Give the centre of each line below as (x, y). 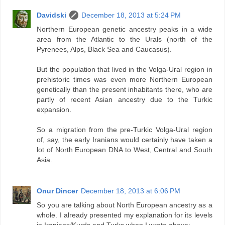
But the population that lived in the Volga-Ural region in (125, 69)
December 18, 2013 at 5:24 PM (131, 15)
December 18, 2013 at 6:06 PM (131, 191)
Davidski (52, 15)
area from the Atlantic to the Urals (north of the (125, 39)
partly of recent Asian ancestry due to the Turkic (125, 99)
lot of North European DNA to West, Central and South (125, 149)
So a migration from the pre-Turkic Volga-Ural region (125, 129)
